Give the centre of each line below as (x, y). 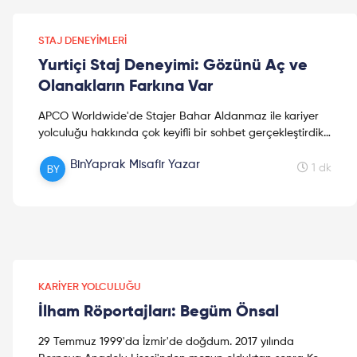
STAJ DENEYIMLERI (82, 41)
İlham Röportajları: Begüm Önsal (159, 312)
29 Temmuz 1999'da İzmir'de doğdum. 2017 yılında (166, 341)
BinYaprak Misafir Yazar (135, 164)
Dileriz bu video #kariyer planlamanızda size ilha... (166, 149)
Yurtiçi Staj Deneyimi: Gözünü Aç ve (173, 66)
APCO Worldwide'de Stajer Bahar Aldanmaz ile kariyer (178, 116)
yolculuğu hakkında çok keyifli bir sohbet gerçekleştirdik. (182, 133)
